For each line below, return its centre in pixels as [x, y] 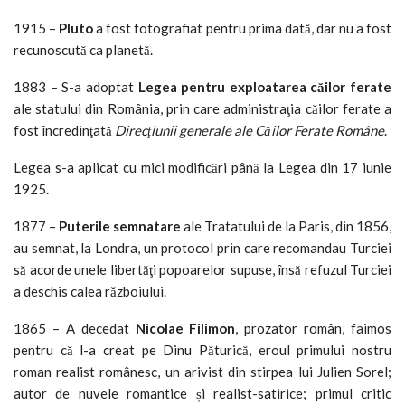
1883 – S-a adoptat [76, 86]
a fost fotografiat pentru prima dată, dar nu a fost [243, 28]
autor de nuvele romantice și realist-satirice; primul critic [202, 393]
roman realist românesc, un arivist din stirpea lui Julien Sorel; [202, 371]
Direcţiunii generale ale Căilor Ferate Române [250, 130]
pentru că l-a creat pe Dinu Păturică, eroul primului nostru [202, 349]
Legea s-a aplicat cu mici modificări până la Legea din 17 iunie [202, 167]
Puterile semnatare [120, 226]
